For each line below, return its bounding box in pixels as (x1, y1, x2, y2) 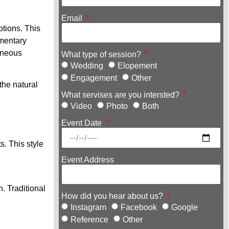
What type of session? (61, 50, 143, 59)
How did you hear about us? (61, 192, 165, 201)
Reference (70, 215, 108, 224)
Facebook (120, 202, 157, 212)
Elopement (117, 61, 157, 70)
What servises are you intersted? (61, 90, 181, 100)
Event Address (61, 155, 114, 165)
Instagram (70, 202, 106, 212)
